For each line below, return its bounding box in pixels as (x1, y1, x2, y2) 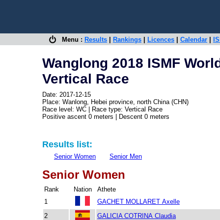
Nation (73, 186, 92, 193)
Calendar (180, 36, 207, 43)
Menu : (56, 36, 84, 43)
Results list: (42, 139, 92, 149)
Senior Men (110, 153, 142, 160)
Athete (97, 186, 116, 193)
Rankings (113, 36, 141, 43)
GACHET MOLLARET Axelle (97, 198, 180, 205)
